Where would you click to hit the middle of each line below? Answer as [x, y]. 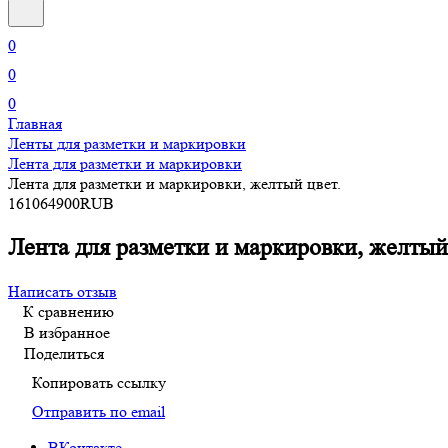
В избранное [67, 332]
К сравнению [68, 311]
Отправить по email [98, 411]
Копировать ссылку [99, 382]
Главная [35, 123]
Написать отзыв [62, 291]
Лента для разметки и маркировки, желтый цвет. [174, 183]
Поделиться [64, 353]
